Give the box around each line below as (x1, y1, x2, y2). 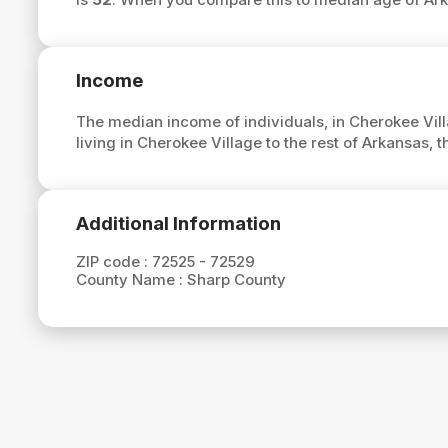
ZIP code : (75, 252, 152, 272)
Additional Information (75, 211, 281, 235)
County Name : (75, 270, 187, 290)
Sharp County (186, 270, 286, 290)
